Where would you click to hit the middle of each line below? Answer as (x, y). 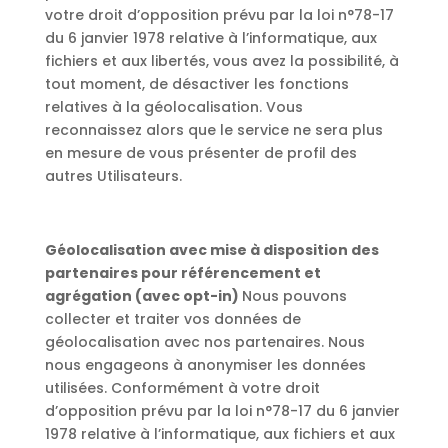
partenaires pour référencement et (182, 273)
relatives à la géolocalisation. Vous (173, 107)
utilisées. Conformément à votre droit (182, 388)
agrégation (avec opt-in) (143, 296)
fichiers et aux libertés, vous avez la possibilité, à (221, 61)
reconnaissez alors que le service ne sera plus (213, 130)
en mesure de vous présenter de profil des (200, 153)
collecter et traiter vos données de (172, 319)
